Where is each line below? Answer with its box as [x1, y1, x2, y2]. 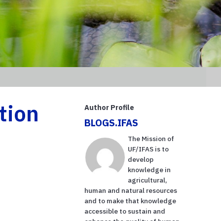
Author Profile [84, 102, 135, 112]
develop [128, 154, 154, 164]
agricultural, [128, 175, 168, 184]
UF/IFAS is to [128, 144, 169, 153]
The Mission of [128, 134, 175, 143]
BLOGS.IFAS [84, 116, 139, 129]
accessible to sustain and [84, 206, 166, 216]
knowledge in [128, 165, 171, 174]
